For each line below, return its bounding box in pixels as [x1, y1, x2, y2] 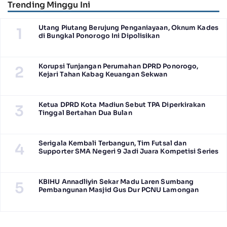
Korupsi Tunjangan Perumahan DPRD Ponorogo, [39, 62, 199, 71]
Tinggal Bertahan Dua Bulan [39, 109, 132, 118]
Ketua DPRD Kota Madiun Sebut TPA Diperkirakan [39, 101, 206, 109]
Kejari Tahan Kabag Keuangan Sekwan [39, 70, 169, 79]
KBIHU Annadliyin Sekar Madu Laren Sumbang [39, 178, 194, 186]
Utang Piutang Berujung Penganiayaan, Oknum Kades [39, 24, 218, 32]
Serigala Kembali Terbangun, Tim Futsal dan [39, 139, 187, 148]
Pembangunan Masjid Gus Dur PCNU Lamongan [39, 186, 199, 195]
